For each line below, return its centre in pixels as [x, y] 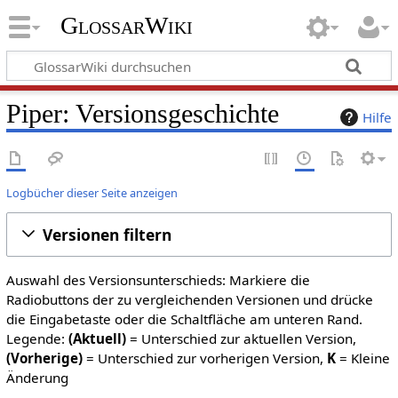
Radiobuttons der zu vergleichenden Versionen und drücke [189, 299]
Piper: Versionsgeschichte [142, 113]
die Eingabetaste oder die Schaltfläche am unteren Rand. [184, 319]
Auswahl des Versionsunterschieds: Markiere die [158, 280]
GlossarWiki [126, 26]
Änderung [37, 378]
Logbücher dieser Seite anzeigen [92, 192]
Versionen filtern [107, 234]
